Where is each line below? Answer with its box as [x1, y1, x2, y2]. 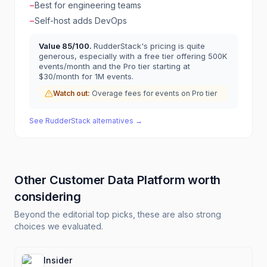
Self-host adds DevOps [35, 15, 127, 26]
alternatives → [91, 116, 142, 125]
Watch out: [53, 89, 90, 98]
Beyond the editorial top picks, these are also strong [14, 209, 221, 219]
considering [14, 190, 81, 204]
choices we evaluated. [14, 221, 103, 231]
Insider [44, 255, 72, 265]
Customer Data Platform [49, 173, 185, 187]
